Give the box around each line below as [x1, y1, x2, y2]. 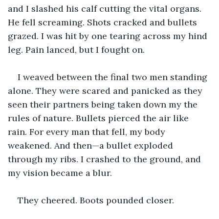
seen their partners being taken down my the [8, 98, 200, 110]
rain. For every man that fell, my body [8, 126, 168, 137]
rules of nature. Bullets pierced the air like [8, 112, 191, 124]
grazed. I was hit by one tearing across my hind [8, 30, 210, 42]
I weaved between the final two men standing [18, 71, 210, 83]
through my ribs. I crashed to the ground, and [8, 153, 203, 165]
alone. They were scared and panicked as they [8, 85, 205, 96]
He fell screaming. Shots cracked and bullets [8, 16, 199, 28]
